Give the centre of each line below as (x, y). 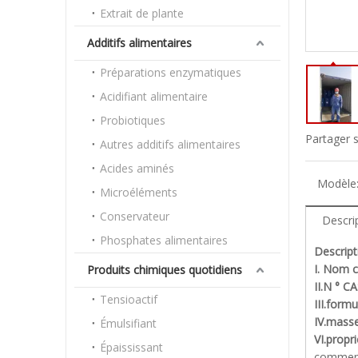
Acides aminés (137, 168)
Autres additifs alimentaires (170, 144)
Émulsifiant (128, 323)
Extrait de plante (142, 13)
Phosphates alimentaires (164, 240)
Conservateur (135, 216)
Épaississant (131, 347)
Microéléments (139, 192)
